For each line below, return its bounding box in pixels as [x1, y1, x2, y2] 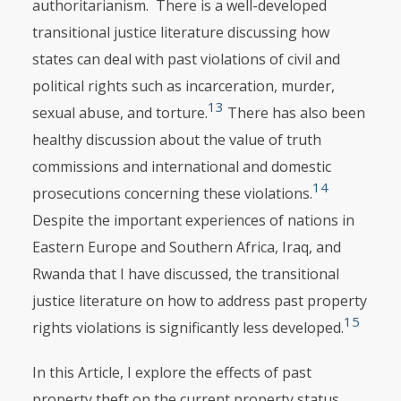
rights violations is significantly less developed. [31, 318, 344, 337]
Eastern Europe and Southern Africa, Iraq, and [31, 237, 341, 257]
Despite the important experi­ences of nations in [31, 210, 354, 230]
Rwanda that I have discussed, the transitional [31, 264, 339, 284]
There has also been [223, 103, 365, 123]
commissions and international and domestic [31, 157, 331, 176]
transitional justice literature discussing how [31, 22, 329, 42]
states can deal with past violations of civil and [31, 49, 340, 69]
